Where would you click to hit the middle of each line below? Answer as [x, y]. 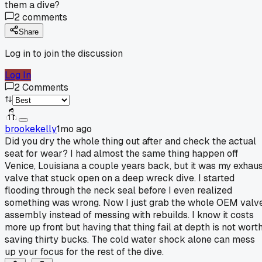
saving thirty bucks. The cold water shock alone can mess [130, 239]
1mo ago [74, 129]
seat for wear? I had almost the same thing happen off [121, 153]
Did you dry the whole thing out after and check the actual [130, 141]
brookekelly [31, 129]
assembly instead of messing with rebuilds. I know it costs [129, 215]
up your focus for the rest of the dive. [84, 251]
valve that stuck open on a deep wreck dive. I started [120, 178]
